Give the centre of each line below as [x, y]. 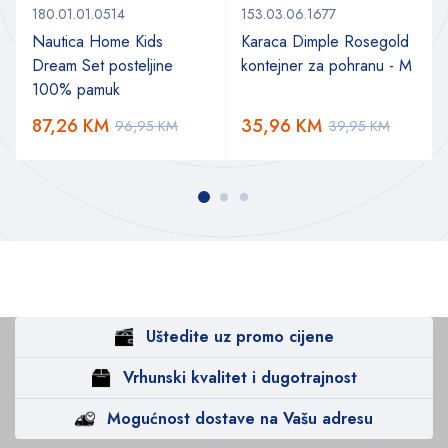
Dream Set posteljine [102, 65]
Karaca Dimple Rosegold [325, 41]
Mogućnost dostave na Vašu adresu [240, 418]
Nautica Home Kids [97, 41]
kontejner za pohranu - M [326, 65]
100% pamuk [76, 89]
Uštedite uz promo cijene [240, 336]
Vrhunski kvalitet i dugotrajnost [240, 377]
